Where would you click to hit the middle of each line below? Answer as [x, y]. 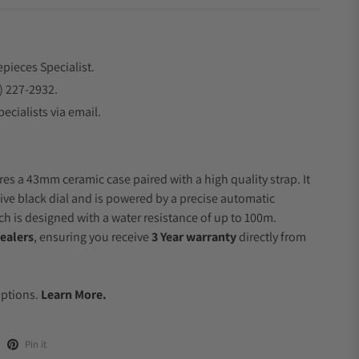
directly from [271, 237]
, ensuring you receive [93, 237]
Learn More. [74, 294]
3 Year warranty [194, 237]
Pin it [36, 344]
